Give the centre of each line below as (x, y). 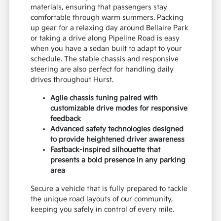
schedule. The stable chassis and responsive (105, 59)
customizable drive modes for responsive (119, 109)
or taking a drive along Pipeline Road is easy (105, 38)
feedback (66, 119)
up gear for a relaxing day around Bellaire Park (110, 28)
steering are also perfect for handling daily (102, 70)
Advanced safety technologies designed (117, 129)
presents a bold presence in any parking (118, 160)
